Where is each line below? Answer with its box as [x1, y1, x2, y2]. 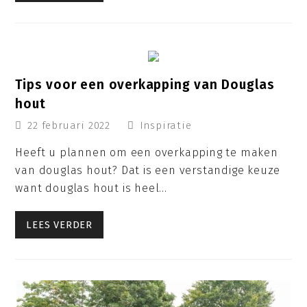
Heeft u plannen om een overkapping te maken [15, 146, 278, 160]
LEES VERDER [26, 219, 93, 232]
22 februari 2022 [27, 119, 111, 132]
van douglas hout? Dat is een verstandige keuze [15, 164, 281, 177]
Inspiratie [139, 119, 192, 132]
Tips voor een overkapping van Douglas [15, 77, 275, 93]
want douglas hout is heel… [15, 182, 168, 195]
